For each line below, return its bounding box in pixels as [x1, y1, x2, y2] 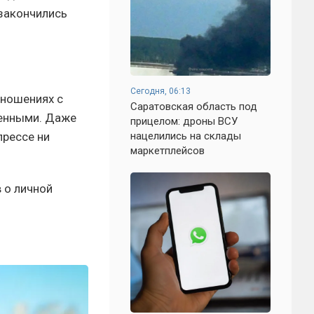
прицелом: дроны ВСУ [130, 115, 238, 128]
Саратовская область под [130, 100, 257, 113]
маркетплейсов [130, 144, 205, 157]
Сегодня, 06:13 [130, 86, 191, 96]
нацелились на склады [130, 130, 241, 142]
